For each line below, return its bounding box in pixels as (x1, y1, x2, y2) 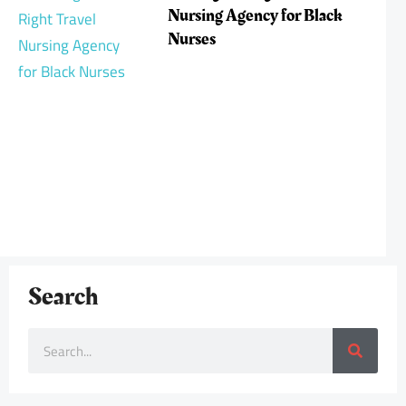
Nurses (167, 26, 216, 53)
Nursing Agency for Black (167, 3, 343, 29)
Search (28, 278, 99, 316)
